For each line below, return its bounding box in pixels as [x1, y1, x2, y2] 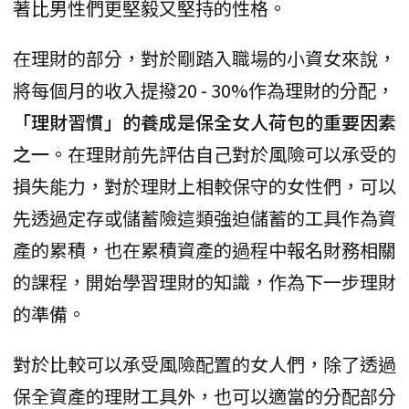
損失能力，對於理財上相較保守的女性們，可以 [13, 173, 396, 200]
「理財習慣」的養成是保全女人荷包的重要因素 [13, 109, 396, 136]
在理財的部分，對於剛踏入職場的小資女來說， [13, 45, 396, 72]
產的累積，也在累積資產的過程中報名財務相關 [13, 236, 396, 264]
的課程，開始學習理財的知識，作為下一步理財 [13, 268, 396, 296]
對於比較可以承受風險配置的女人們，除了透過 [13, 351, 396, 378]
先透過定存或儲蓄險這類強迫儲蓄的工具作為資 [13, 204, 396, 232]
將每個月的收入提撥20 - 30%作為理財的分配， [13, 77, 394, 104]
